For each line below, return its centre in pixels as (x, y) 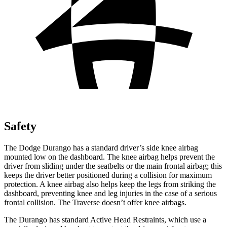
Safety (20, 126)
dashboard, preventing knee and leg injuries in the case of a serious (110, 193)
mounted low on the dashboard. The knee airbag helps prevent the (109, 157)
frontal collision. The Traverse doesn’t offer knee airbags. (95, 202)
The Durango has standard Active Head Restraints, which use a (105, 219)
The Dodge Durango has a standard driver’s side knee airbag (101, 147)
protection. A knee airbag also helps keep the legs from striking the (110, 184)
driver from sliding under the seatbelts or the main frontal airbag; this (113, 166)
